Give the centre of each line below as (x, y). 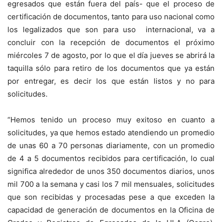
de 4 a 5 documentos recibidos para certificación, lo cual (111, 158)
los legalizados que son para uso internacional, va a (111, 29)
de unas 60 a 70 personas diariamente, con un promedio (111, 145)
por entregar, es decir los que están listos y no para (111, 81)
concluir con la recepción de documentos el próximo (111, 42)
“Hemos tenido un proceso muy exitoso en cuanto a (111, 120)
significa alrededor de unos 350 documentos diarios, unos (111, 171)
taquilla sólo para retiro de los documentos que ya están (111, 68)
